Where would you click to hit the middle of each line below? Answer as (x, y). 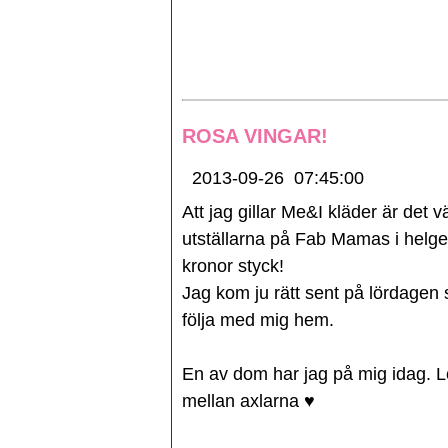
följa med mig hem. (258, 320)
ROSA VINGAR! (255, 136)
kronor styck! (235, 266)
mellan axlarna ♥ (248, 401)
